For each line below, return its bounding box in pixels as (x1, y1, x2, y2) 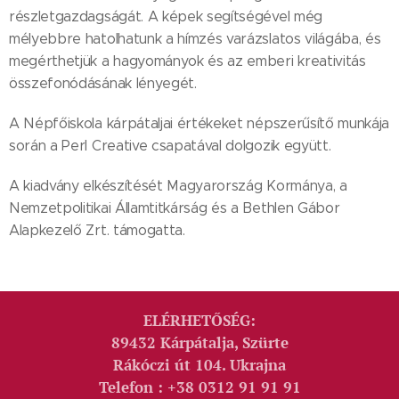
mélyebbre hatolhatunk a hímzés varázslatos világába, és (9, 30, 381, 48)
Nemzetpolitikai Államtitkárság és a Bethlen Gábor (9, 199, 340, 217)
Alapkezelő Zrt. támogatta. (9, 222, 185, 240)
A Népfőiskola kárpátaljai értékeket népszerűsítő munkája (9, 115, 390, 133)
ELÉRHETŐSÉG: (143, 311, 256, 331)
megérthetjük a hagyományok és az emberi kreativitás (9, 53, 366, 70)
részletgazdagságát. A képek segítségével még (9, 8, 322, 26)
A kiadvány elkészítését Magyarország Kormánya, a (9, 177, 347, 195)
